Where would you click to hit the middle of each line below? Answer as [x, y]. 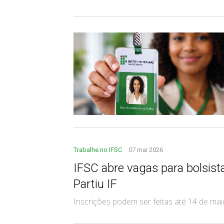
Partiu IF [95, 184]
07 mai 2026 [146, 149]
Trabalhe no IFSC [98, 149]
